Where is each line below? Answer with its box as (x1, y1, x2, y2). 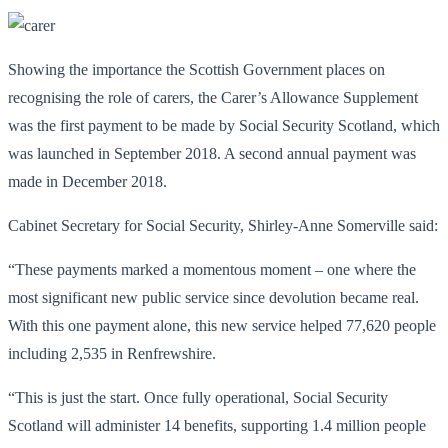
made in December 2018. (8, 172, 167, 190)
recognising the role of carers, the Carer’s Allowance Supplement (8, 88, 418, 106)
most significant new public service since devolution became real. (8, 288, 419, 306)
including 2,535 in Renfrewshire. (8, 344, 216, 362)
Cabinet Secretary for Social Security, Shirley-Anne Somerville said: (8, 216, 438, 234)
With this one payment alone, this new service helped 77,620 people (8, 316, 436, 334)
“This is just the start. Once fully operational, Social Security (8, 388, 388, 406)
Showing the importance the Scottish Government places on (8, 60, 385, 78)
